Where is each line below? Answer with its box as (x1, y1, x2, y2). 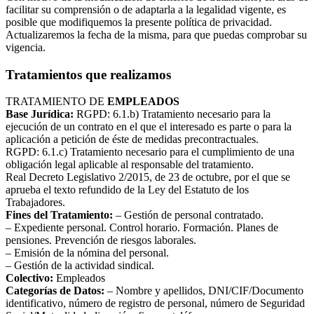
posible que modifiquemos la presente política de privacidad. (6, 15, 272, 28)
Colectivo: (6, 272, 53, 285)
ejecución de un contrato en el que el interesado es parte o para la (6, 121, 292, 133)
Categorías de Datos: (6, 285, 104, 297)
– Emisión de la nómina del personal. (6, 247, 169, 259)
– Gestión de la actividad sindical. (6, 259, 154, 272)
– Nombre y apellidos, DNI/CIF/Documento (104, 285, 303, 297)
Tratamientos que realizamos (6, 67, 171, 82)
